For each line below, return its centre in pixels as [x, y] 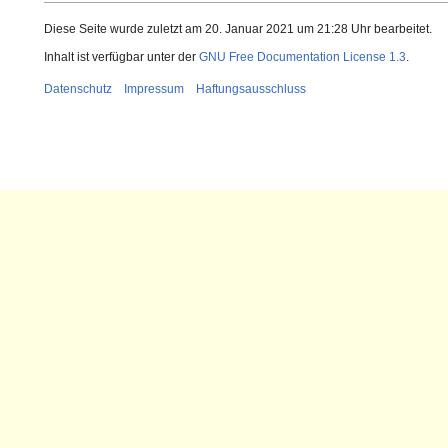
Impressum [154, 89]
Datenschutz [78, 89]
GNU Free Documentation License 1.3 [302, 57]
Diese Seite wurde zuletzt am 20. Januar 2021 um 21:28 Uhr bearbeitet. [238, 29]
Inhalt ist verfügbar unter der [121, 57]
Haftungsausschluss [251, 89]
